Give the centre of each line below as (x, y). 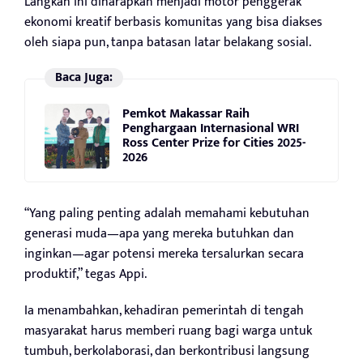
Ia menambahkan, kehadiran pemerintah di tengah (164, 310)
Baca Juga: (83, 77)
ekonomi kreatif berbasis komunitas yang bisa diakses (173, 22)
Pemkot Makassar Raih (186, 114)
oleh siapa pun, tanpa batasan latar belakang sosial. (168, 42)
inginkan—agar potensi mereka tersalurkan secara (164, 254)
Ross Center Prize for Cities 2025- (214, 143)
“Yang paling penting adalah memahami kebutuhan (167, 213)
